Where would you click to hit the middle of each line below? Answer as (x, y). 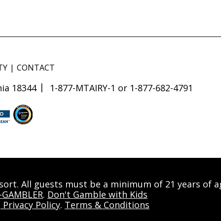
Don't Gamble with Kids (97, 194)
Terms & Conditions (107, 204)
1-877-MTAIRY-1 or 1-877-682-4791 (121, 88)
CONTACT (36, 67)
